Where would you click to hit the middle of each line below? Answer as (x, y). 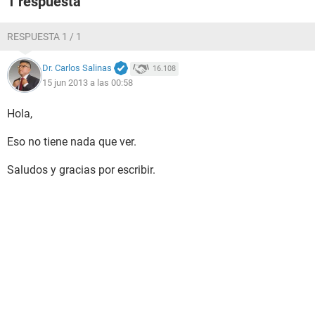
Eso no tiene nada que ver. (72, 142)
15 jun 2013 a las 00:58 (88, 82)
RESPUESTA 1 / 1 (44, 37)
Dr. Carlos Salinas (77, 68)
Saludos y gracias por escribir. (81, 170)
